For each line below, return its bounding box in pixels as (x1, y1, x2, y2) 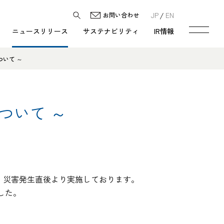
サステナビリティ (83, 26, 139, 36)
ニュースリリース (12, 26, 68, 36)
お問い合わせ (103, 10, 139, 19)
